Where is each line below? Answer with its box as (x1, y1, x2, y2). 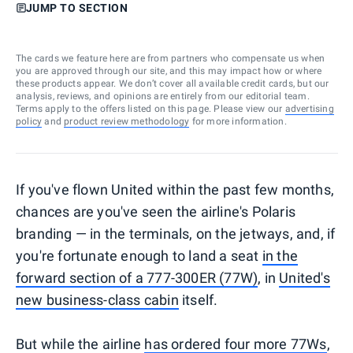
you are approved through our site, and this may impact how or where (16, 65, 322, 76)
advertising (284, 102, 334, 114)
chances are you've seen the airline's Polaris (16, 203, 296, 220)
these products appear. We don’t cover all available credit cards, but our (16, 77, 329, 89)
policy (16, 115, 43, 127)
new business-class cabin (16, 291, 179, 308)
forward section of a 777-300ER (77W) (16, 269, 258, 286)
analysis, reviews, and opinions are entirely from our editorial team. (16, 90, 310, 102)
